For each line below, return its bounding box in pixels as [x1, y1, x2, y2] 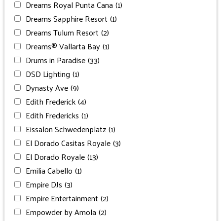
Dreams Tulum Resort [25, 25, 99, 39]
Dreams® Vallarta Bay [25, 38, 100, 53]
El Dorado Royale [25, 149, 85, 164]
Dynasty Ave [25, 80, 68, 95]
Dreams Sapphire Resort [25, 11, 108, 26]
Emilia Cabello [25, 163, 73, 178]
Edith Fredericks [25, 108, 79, 122]
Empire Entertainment [25, 190, 98, 205]
